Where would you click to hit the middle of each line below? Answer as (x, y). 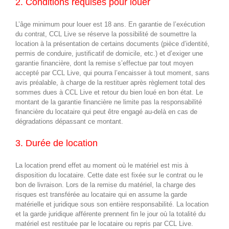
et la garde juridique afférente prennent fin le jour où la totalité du (110, 214)
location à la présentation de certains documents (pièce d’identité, (112, 43)
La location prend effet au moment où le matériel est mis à (102, 165)
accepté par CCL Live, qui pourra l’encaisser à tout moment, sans (112, 73)
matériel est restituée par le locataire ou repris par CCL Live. (104, 223)
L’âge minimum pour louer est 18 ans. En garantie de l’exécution (110, 24)
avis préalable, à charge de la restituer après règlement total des (110, 82)
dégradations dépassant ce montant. (69, 121)
